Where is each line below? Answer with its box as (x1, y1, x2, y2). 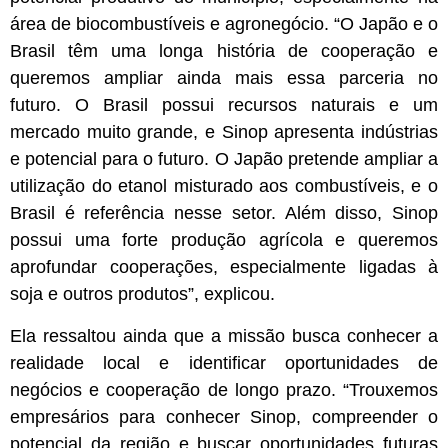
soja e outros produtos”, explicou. (10, 284, 275, 305)
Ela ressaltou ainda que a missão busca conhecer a (10, 325, 438, 346)
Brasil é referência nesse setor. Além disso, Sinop (10, 203, 438, 224)
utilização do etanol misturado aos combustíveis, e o (10, 176, 438, 197)
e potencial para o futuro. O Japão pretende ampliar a (10, 149, 438, 170)
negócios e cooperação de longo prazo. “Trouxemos (10, 379, 438, 400)
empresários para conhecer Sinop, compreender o (10, 406, 438, 427)
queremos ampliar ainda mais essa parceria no (10, 68, 438, 89)
